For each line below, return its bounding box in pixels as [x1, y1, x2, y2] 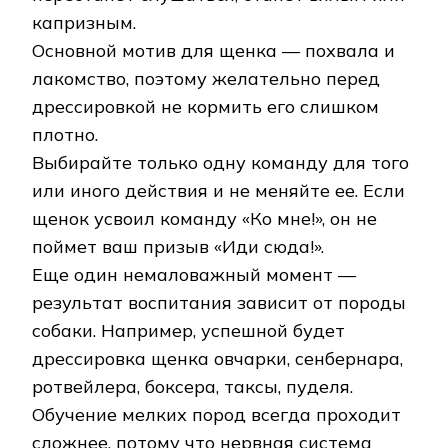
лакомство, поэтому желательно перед [32, 67, 380, 91]
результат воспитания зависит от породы [32, 291, 406, 315]
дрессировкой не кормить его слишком [32, 95, 379, 119]
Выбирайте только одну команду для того [32, 151, 409, 175]
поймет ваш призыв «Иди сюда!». [32, 235, 324, 259]
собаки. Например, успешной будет [32, 319, 345, 343]
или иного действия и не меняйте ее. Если [32, 179, 405, 203]
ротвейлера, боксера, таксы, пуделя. [32, 375, 353, 399]
